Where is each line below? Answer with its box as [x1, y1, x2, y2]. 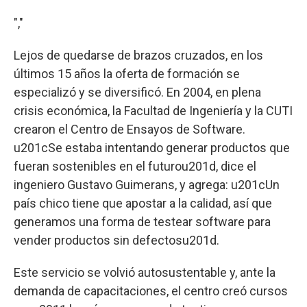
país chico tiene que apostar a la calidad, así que [14, 196, 272, 211]
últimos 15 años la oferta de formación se [14, 66, 240, 82]
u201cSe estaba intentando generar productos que [14, 140, 290, 156]
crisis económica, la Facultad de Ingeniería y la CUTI [14, 103, 293, 119]
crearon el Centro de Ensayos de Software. [14, 122, 245, 137]
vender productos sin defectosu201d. [14, 233, 219, 248]
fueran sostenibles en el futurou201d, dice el [14, 159, 256, 174]
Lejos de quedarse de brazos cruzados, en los [14, 48, 263, 63]
